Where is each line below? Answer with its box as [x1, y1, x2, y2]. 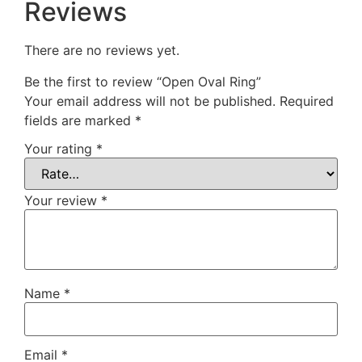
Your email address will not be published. [24, 92, 276, 109]
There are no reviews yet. [24, 42, 179, 59]
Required [280, 92, 334, 109]
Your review [24, 192, 101, 209]
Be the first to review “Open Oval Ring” [24, 73, 261, 90]
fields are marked [24, 112, 135, 128]
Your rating [24, 141, 96, 158]
